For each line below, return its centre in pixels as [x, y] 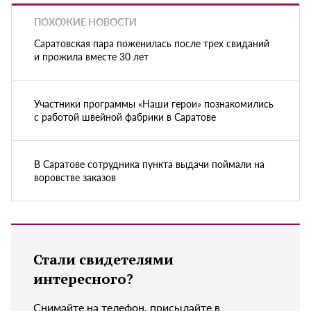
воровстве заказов [75, 177]
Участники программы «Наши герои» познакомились [154, 103]
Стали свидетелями [103, 259]
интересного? [83, 278]
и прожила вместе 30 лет [91, 56]
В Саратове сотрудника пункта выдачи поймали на [149, 163]
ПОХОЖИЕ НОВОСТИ [85, 22]
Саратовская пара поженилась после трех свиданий [152, 43]
